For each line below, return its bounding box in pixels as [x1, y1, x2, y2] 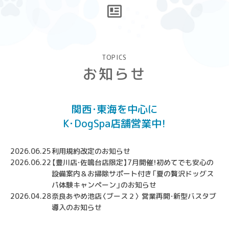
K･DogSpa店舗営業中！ [63, 116, 166, 130]
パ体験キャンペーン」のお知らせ [51, 179, 156, 190]
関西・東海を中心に [71, 101, 158, 116]
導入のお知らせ [51, 202, 102, 212]
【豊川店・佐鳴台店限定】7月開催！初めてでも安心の [51, 157, 214, 167]
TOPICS [102, 53, 127, 62]
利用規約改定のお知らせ [51, 146, 130, 156]
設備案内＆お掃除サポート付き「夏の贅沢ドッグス [51, 168, 214, 178]
